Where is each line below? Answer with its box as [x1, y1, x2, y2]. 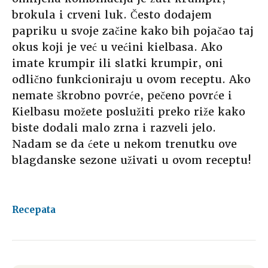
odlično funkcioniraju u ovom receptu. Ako [12, 72, 251, 87]
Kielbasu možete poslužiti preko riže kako [12, 105, 245, 119]
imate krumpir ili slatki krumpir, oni [12, 56, 223, 71]
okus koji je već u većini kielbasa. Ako [12, 40, 223, 54]
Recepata [12, 204, 56, 217]
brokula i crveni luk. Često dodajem [12, 8, 212, 22]
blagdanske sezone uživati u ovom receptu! [12, 153, 251, 167]
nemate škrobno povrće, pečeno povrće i [12, 89, 232, 103]
